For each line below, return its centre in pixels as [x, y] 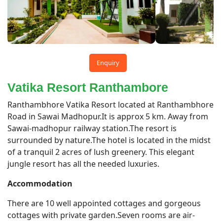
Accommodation [40, 184]
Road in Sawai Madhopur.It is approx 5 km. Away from [108, 117]
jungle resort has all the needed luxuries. [84, 164]
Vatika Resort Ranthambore [88, 88]
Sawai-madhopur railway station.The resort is [92, 129]
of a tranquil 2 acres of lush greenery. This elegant [101, 152]
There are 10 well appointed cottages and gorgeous [104, 203]
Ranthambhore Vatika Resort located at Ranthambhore [110, 105]
